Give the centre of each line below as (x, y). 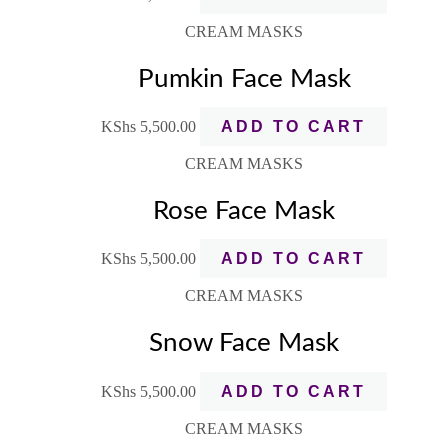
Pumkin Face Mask (244, 78)
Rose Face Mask (244, 210)
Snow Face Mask (244, 343)
